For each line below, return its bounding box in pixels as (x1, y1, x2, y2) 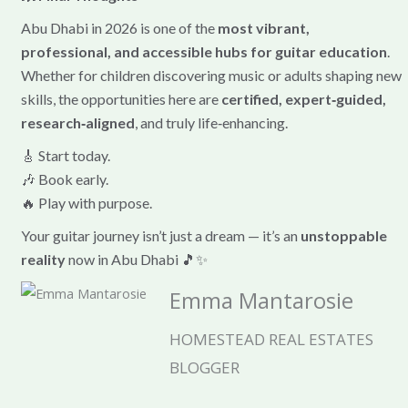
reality (20, 250, 66, 268)
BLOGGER (168, 356, 240, 378)
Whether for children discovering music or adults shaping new (20, 66, 402, 84)
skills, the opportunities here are (20, 89, 221, 107)
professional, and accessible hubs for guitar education (20, 42, 387, 60)
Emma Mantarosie (168, 284, 353, 315)
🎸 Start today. (20, 146, 110, 164)
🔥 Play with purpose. (20, 193, 152, 211)
